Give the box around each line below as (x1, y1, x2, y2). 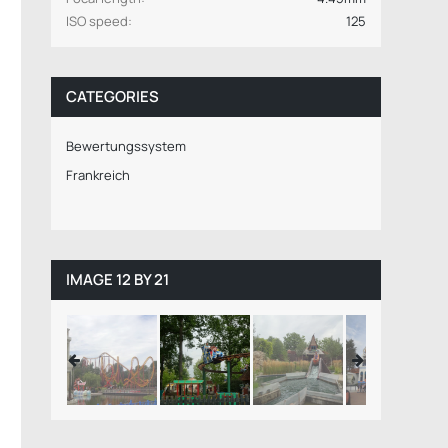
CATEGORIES (65, 86, 159, 107)
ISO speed (65, 12, 128, 30)
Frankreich (65, 166, 130, 184)
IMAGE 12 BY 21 (65, 269, 169, 290)
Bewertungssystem (65, 137, 186, 155)
